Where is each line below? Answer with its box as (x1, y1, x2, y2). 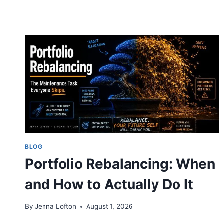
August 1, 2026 (86, 202, 133, 211)
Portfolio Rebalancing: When (25, 155, 215, 173)
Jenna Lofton (35, 202, 77, 211)
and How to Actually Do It (25, 176, 193, 193)
